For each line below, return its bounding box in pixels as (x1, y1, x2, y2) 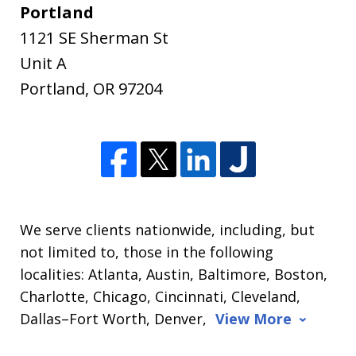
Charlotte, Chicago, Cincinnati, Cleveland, (20, 287, 301, 307)
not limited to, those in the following (20, 242, 274, 262)
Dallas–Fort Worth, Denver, (20, 309, 211, 329)
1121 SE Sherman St (20, 27, 169, 49)
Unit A (20, 52, 68, 75)
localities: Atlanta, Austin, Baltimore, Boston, (20, 265, 328, 284)
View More (215, 309, 292, 329)
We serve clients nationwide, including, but (20, 220, 315, 240)
